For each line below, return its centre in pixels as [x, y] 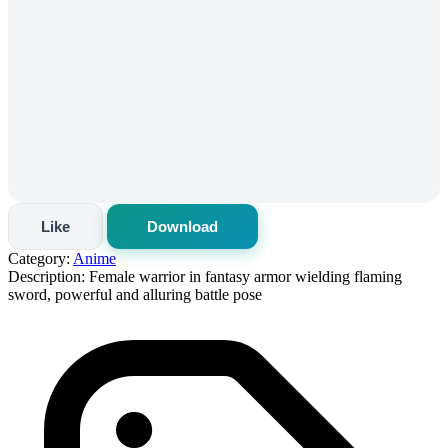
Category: [39, 258]
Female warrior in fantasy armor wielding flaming [243, 276]
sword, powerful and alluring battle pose [135, 294]
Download [182, 226]
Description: [46, 276]
